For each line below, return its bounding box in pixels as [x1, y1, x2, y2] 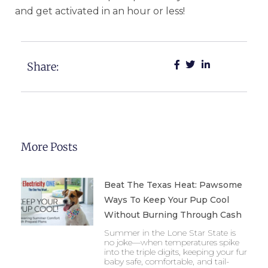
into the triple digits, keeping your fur [103, 246, 247, 257]
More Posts [21, 139, 78, 154]
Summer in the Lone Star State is [103, 227, 236, 238]
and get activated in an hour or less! [15, 5, 185, 17]
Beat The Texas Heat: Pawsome [103, 179, 242, 190]
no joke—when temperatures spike [103, 236, 239, 248]
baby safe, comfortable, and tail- [103, 255, 229, 267]
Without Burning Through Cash [103, 209, 242, 220]
